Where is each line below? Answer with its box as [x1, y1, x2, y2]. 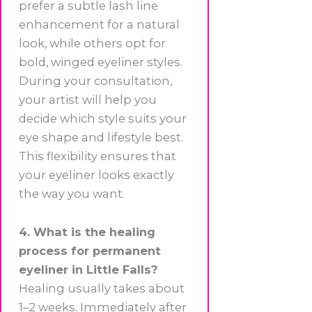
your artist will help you [19, 92, 157, 107]
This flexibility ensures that [19, 148, 176, 163]
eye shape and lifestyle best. [19, 130, 183, 144]
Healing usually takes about [19, 281, 185, 296]
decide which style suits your [19, 111, 187, 125]
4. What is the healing [19, 225, 155, 240]
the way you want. [19, 186, 125, 201]
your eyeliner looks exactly [19, 167, 174, 182]
